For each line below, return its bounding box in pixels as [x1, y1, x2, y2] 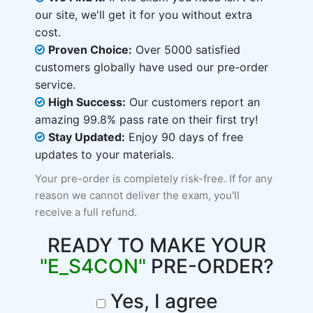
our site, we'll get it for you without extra [35, 8, 252, 22]
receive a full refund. [35, 205, 137, 219]
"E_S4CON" [39, 254, 146, 278]
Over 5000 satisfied [132, 43, 240, 57]
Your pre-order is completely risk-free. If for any [35, 172, 272, 185]
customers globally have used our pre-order [35, 60, 268, 74]
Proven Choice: [48, 43, 132, 57]
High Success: [48, 95, 126, 109]
